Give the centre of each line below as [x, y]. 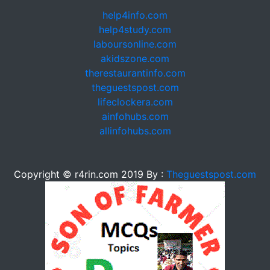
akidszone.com [135, 58]
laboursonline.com [135, 44]
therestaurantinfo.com [135, 73]
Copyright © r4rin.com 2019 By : [90, 174]
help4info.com [135, 15]
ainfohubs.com [135, 116]
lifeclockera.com [135, 102]
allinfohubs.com [135, 131]
